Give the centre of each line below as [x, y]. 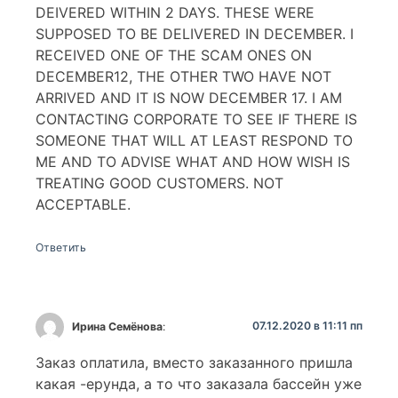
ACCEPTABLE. [83, 204]
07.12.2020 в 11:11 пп [307, 326]
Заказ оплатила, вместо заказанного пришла [194, 363]
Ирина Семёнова [118, 326]
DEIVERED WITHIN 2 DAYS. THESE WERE [175, 12]
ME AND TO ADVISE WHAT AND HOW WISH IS [193, 161]
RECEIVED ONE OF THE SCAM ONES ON [174, 55]
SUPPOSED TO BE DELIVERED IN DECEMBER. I [195, 33]
